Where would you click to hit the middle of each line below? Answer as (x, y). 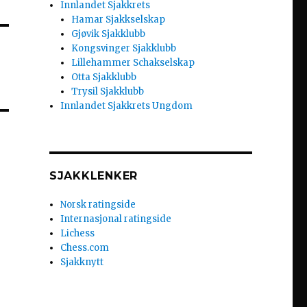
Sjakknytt (82, 262)
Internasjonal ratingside (116, 219)
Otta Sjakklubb (104, 77)
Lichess (78, 234)
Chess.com (85, 248)
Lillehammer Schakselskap (133, 63)
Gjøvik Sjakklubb (109, 34)
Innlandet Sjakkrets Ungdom (127, 106)
